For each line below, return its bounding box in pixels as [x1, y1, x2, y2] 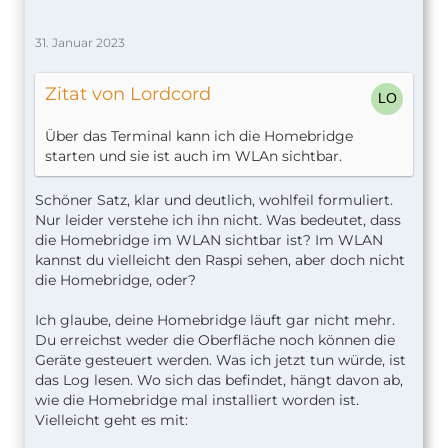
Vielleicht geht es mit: [35, 410, 188, 429]
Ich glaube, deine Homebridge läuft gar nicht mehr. [35, 310, 395, 329]
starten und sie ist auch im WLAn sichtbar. [45, 146, 342, 165]
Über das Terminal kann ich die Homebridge [45, 126, 353, 145]
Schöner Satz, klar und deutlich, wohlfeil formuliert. [35, 190, 393, 209]
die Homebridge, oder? [35, 270, 196, 289]
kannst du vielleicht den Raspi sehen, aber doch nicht [35, 250, 405, 269]
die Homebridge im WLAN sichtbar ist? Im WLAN [35, 230, 383, 249]
